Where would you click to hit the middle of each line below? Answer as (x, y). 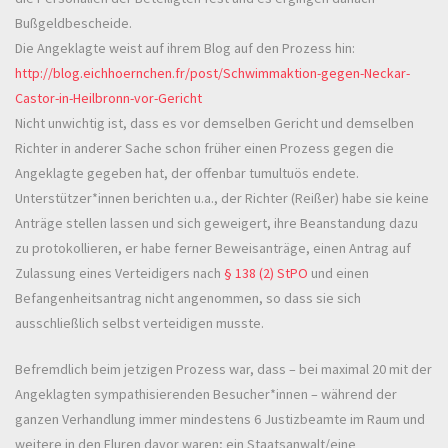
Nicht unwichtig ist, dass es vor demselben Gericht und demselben (214, 123)
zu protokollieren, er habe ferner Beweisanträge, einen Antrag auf (213, 248)
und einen (338, 273)
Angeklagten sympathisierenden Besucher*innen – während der (206, 394)
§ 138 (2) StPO (266, 273)
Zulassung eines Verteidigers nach (119, 273)
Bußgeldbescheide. (73, 23)
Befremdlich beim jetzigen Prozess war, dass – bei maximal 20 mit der (223, 369)
